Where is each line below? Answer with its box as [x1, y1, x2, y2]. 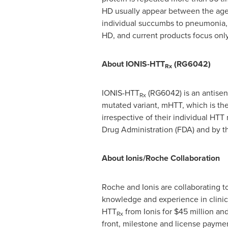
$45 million [174, 206, 214, 217]
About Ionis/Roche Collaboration [101, 152, 220, 164]
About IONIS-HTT [101, 58, 165, 70]
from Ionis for [123, 206, 174, 217]
